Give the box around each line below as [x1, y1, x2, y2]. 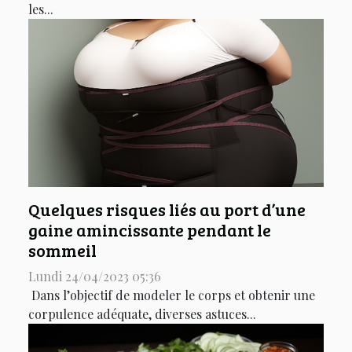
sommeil [28, 239, 97, 262]
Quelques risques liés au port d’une [28, 198, 306, 222]
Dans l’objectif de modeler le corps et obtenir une [28, 287, 315, 304]
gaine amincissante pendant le [28, 218, 271, 242]
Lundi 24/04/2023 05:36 [28, 268, 161, 285]
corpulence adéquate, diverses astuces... [28, 306, 256, 323]
